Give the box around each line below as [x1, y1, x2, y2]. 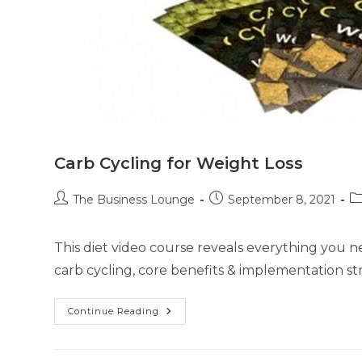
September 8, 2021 [228, 192, 336, 207]
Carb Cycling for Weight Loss [54, 154, 304, 173]
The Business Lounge [73, 192, 196, 207]
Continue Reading [68, 305, 160, 317]
